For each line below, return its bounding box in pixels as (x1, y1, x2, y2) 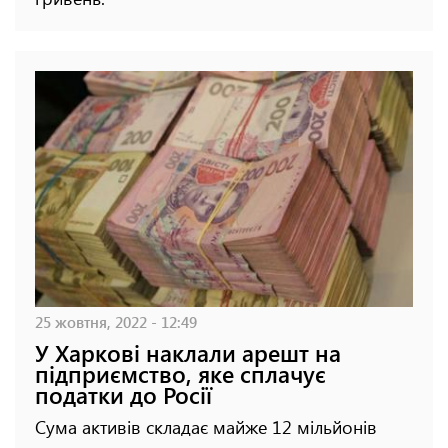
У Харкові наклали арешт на (35, 337, 341, 369)
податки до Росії (35, 379, 212, 411)
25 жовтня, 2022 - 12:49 (35, 311, 197, 333)
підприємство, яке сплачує (35, 358, 326, 390)
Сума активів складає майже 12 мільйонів (35, 415, 377, 440)
